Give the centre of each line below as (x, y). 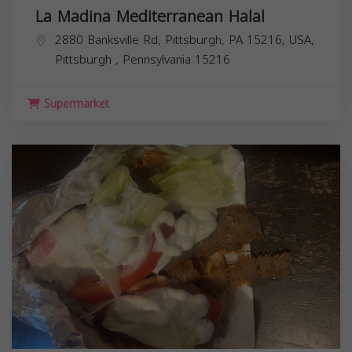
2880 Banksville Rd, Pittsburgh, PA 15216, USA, (185, 40)
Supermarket (75, 104)
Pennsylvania (159, 59)
